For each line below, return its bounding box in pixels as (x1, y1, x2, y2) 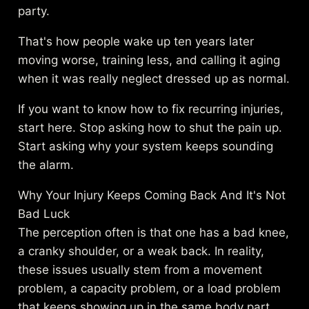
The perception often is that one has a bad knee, (18, 226, 290, 240)
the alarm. (18, 158, 74, 172)
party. (18, 4, 50, 19)
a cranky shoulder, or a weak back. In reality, (18, 244, 265, 259)
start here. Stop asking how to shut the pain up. (18, 121, 283, 135)
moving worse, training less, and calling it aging (18, 53, 281, 68)
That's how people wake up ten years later (18, 34, 255, 49)
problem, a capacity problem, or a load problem (18, 281, 281, 296)
